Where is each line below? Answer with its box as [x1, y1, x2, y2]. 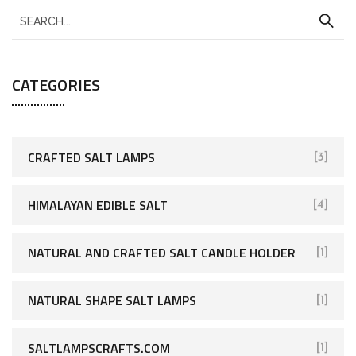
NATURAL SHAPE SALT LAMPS [28, 291, 196, 311]
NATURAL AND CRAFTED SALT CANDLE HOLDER [28, 243, 296, 263]
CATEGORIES [12, 72, 100, 98]
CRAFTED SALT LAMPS [28, 148, 155, 168]
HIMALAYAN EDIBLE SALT [28, 195, 168, 215]
